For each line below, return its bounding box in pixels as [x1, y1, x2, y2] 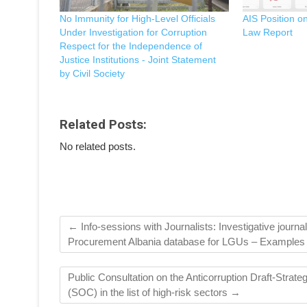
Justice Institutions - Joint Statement [60, 54, 216, 66]
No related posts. [60, 140, 136, 153]
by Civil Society [60, 68, 125, 79]
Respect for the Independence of [60, 40, 202, 52]
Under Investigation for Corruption [60, 27, 207, 38]
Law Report [242, 27, 293, 38]
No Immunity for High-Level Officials [60, 13, 215, 25]
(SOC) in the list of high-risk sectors [68, 286, 230, 299]
